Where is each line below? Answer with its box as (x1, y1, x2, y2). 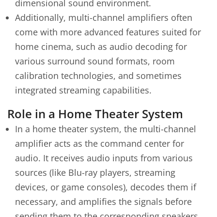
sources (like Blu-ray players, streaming (15, 167, 175, 178)
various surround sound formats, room (15, 55, 175, 67)
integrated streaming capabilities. (15, 84, 152, 96)
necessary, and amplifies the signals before (15, 196, 192, 207)
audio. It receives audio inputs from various (15, 152, 193, 164)
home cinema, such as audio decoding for (15, 40, 187, 52)
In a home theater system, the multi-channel (15, 123, 196, 135)
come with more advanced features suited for (15, 26, 201, 38)
